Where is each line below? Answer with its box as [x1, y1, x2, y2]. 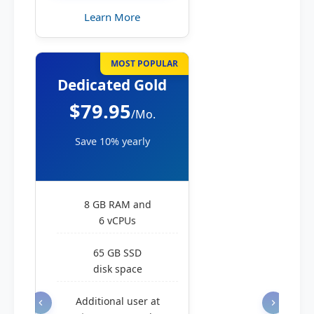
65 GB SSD [93, 246, 142, 259]
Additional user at [75, 294, 160, 308]
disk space [93, 262, 142, 275]
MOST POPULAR [111, 57, 178, 69]
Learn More [84, 10, 140, 24]
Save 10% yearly [74, 135, 150, 148]
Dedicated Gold [57, 75, 167, 95]
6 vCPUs [99, 214, 136, 227]
